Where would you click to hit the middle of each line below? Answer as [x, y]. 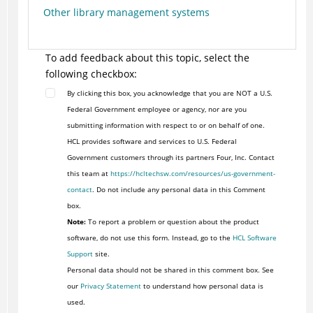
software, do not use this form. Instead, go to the [150, 238]
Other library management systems [126, 13]
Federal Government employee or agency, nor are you [156, 109]
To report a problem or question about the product [172, 222]
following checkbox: [91, 74]
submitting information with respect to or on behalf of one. [166, 125]
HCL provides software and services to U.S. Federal [152, 141]
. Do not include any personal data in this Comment [179, 190]
